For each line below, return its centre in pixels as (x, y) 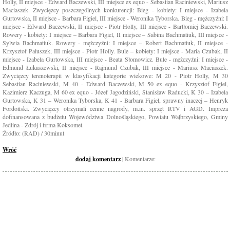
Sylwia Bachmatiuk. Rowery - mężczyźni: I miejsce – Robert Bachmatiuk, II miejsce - (115, 43)
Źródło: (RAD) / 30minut (33, 133)
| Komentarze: (138, 159)
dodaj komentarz (98, 159)
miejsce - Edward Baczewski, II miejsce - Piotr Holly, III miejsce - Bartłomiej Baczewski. (115, 26)
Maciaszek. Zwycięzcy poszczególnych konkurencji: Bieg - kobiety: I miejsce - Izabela (115, 10)
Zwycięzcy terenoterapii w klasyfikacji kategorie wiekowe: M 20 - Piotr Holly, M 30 (115, 75)
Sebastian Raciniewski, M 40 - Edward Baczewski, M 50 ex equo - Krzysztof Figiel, (115, 84)
